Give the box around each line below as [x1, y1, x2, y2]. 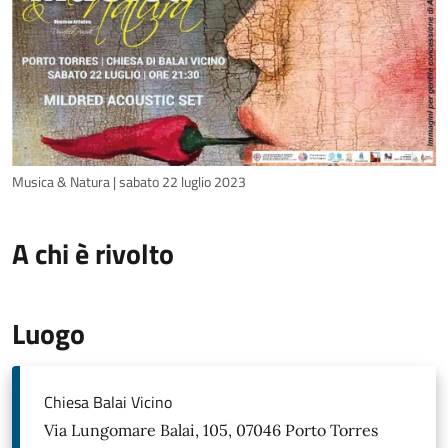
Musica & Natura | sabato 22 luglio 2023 [12, 171, 246, 194]
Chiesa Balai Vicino [44, 390, 172, 415]
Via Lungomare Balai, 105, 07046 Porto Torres [44, 420, 378, 441]
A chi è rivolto [12, 232, 174, 276]
